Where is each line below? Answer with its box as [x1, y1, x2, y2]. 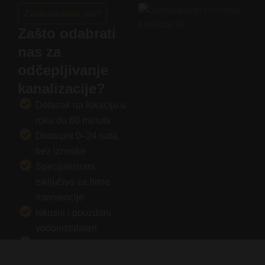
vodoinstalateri [35, 222, 97, 233]
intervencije [35, 192, 84, 202]
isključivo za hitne [35, 176, 110, 187]
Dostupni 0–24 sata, [35, 130, 119, 141]
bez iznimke [35, 146, 86, 156]
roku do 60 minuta [35, 115, 111, 125]
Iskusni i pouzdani [35, 207, 111, 218]
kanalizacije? [18, 80, 105, 96]
